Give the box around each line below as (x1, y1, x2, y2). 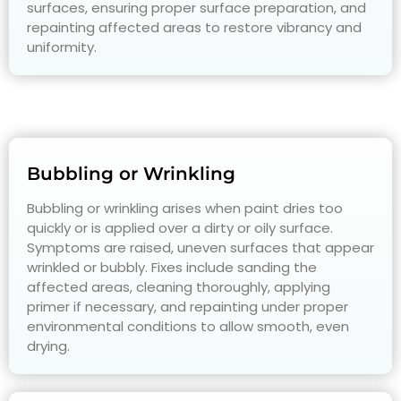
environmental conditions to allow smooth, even (27, 317, 349, 337)
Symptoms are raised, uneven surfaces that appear (27, 238, 374, 258)
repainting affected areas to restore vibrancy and (27, 18, 362, 38)
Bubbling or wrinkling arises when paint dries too (27, 199, 343, 218)
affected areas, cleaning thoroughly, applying (27, 277, 330, 297)
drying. (27, 337, 70, 356)
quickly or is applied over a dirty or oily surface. (27, 218, 333, 238)
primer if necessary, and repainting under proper (27, 297, 348, 317)
